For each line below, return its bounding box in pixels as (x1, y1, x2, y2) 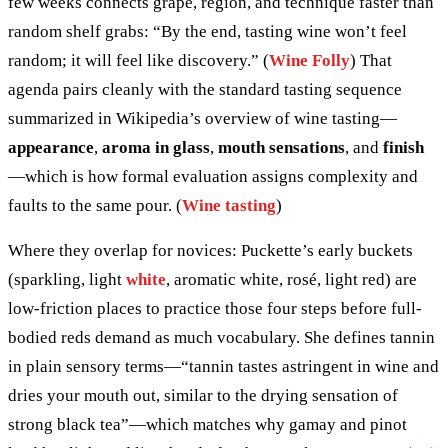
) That (350, 50, 392, 70)
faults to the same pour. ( (8, 195, 182, 215)
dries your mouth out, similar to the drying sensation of (8, 385, 398, 405)
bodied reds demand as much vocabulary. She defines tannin (8, 327, 435, 347)
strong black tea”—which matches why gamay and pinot (8, 414, 407, 434)
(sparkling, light (8, 269, 126, 289)
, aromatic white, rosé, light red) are (166, 269, 417, 289)
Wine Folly (269, 50, 350, 70)
